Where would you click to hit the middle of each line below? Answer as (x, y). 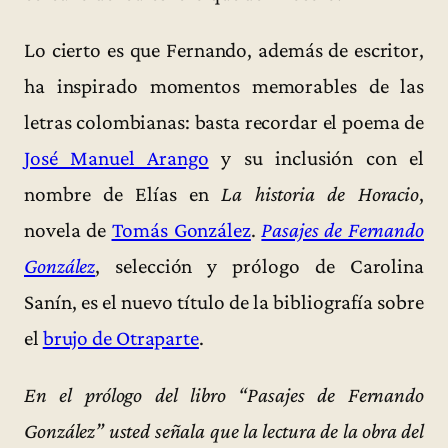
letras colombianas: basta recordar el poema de (224, 121)
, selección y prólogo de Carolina (259, 265)
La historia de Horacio (320, 193)
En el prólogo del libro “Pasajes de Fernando (224, 395)
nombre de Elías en (123, 193)
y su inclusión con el (316, 157)
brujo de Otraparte (120, 337)
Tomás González (181, 229)
